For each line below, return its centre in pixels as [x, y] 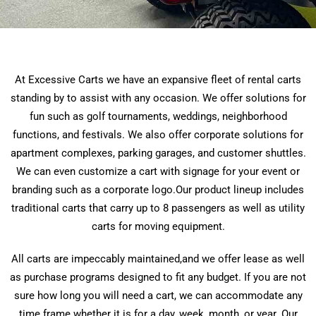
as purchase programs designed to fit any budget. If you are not [158, 277]
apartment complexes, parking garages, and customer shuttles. [158, 153]
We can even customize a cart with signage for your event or [158, 171]
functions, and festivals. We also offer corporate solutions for [158, 135]
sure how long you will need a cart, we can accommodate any [158, 296]
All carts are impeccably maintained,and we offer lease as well [158, 259]
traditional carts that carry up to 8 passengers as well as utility [158, 208]
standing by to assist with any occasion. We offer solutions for [158, 98]
